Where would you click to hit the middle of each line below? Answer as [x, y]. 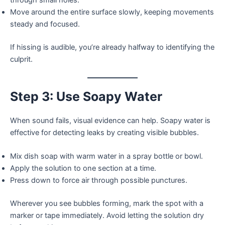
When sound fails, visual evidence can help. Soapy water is [110, 120]
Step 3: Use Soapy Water [86, 96]
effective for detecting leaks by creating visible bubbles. [104, 132]
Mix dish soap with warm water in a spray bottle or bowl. [106, 156]
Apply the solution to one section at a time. [83, 168]
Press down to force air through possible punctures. [99, 180]
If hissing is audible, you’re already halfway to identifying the [112, 47]
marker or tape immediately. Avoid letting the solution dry [107, 215]
